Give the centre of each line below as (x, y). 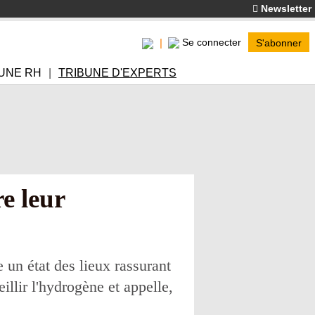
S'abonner (279, 43)
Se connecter (212, 42)
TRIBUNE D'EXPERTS (117, 73)
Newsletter (285, 8)
